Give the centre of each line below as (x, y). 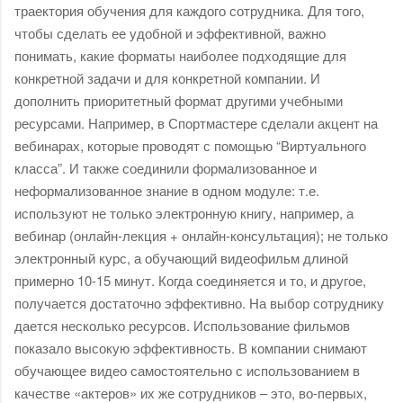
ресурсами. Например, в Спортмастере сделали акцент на (196, 122)
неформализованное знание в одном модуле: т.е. (167, 190)
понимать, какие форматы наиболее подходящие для (180, 55)
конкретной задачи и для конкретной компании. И (167, 77)
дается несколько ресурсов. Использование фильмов (182, 325)
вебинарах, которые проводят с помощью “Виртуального (190, 145)
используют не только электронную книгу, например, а (184, 212)
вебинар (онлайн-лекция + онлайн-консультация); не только (201, 235)
